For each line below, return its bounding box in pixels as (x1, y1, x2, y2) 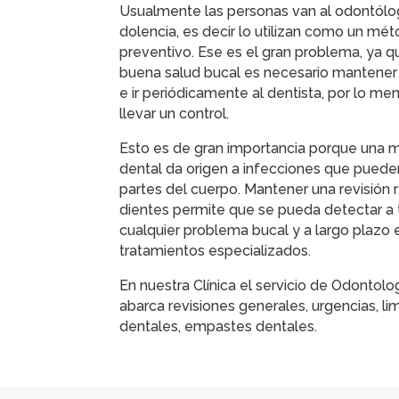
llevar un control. (119, 105, 230, 123)
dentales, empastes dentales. (119, 318, 318, 336)
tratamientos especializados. (119, 242, 315, 260)
